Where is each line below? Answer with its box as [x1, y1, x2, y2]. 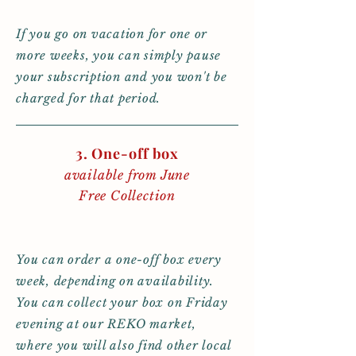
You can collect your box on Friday [16, 295, 228, 310]
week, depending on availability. [16, 273, 214, 288]
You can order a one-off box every [16, 252, 222, 267]
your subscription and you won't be [16, 69, 227, 84]
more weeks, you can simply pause [16, 48, 221, 63]
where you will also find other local [16, 338, 231, 353]
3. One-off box [75, 144, 180, 163]
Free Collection [79, 188, 176, 203]
